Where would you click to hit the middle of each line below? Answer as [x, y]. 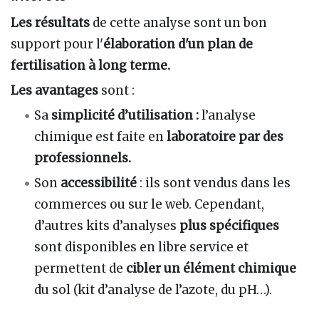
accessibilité [99, 183]
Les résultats [50, 23]
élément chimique [240, 269]
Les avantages [54, 91]
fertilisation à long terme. [90, 66]
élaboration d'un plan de [178, 45]
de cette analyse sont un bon [178, 23]
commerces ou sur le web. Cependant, [150, 205]
